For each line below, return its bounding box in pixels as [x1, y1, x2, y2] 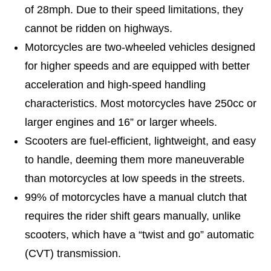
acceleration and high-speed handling [24, 78, 206, 91]
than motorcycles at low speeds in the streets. [24, 172, 245, 184]
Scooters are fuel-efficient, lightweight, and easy [24, 134, 256, 147]
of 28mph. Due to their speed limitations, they [24, 3, 243, 16]
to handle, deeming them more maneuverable [24, 153, 244, 166]
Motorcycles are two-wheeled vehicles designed [24, 41, 255, 53]
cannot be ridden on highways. [24, 22, 172, 34]
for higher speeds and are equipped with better [24, 59, 250, 72]
